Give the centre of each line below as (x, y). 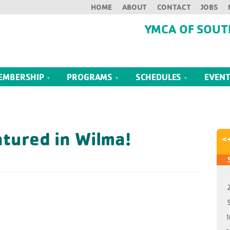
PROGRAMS (91, 77)
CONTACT (174, 7)
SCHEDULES (159, 77)
